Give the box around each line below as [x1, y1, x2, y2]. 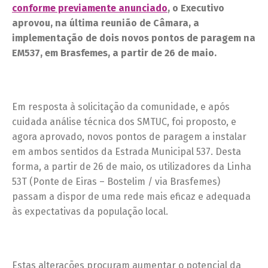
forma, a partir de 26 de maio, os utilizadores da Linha [12, 161, 251, 173]
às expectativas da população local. [12, 206, 168, 218]
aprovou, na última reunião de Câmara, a [12, 17, 199, 29]
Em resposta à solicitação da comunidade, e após [12, 101, 230, 113]
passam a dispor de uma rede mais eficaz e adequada [12, 191, 251, 203]
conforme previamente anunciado [12, 2, 167, 14]
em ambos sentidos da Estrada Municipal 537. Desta [12, 146, 241, 158]
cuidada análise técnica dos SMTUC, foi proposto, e [12, 116, 236, 128]
